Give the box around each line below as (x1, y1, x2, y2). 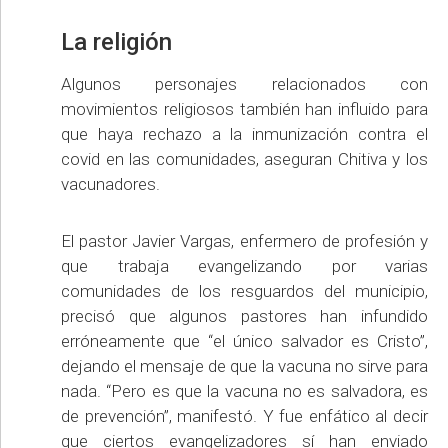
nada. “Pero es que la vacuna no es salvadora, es (61, 381, 428, 402)
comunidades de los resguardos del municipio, (61, 281, 428, 302)
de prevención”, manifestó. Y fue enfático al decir (61, 406, 428, 427)
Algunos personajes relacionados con (61, 74, 428, 95)
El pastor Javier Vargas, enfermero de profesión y (61, 231, 428, 252)
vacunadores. (61, 174, 160, 195)
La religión (61, 28, 172, 57)
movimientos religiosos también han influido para (61, 99, 428, 120)
